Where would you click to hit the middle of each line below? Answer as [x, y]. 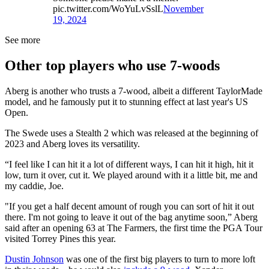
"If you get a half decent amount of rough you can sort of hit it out [129, 206]
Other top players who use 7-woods [112, 65]
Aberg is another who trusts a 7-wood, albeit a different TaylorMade [134, 91]
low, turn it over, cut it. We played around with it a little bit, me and [131, 175]
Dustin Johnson [34, 259]
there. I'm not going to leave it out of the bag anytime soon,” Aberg [131, 217]
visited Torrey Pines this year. [60, 238]
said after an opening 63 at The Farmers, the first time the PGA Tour [134, 228]
